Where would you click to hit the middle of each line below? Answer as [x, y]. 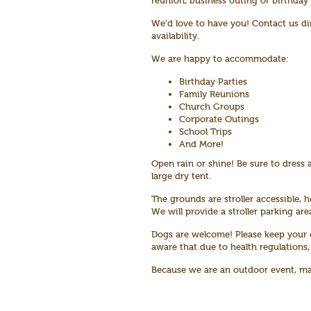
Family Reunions [214, 94]
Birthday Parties [213, 82]
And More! [201, 144]
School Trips [205, 132]
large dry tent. [181, 176]
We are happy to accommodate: [220, 59]
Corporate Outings [219, 119]
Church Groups [212, 107]
